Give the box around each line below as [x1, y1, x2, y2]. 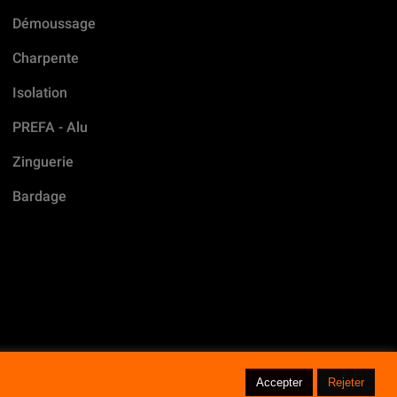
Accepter [256, 376, 302, 389]
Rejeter [328, 376, 364, 389]
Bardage [12, 188, 66, 206]
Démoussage [12, 15, 96, 33]
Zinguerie [12, 153, 74, 171]
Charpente [12, 50, 79, 67]
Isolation [12, 84, 67, 102]
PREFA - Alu [12, 119, 88, 136]
